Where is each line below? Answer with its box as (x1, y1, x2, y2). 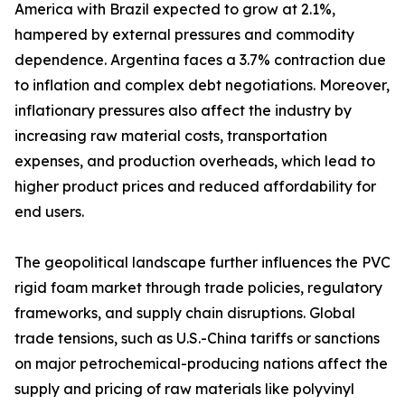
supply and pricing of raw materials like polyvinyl (14, 380, 354, 399)
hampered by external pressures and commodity (14, 25, 354, 44)
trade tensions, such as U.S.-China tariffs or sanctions (14, 329, 380, 348)
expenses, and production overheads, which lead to (14, 152, 375, 171)
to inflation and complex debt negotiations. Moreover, (14, 76, 390, 95)
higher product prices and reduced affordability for (14, 177, 376, 196)
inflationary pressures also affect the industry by (14, 101, 352, 120)
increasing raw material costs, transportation (14, 127, 327, 146)
